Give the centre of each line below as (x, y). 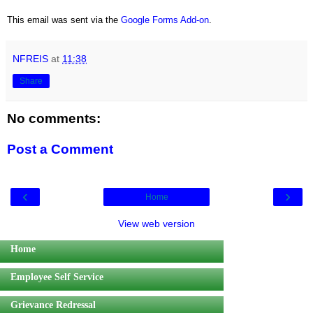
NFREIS (30, 58)
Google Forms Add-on (165, 20)
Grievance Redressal (53, 305)
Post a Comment (60, 149)
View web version (156, 224)
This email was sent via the (64, 20)
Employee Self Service (57, 277)
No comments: (54, 119)
